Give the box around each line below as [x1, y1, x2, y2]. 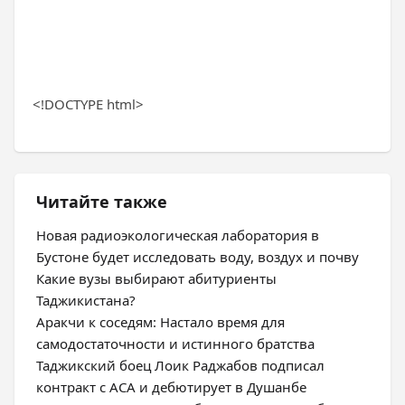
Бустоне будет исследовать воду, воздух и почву [36, 248, 359, 266]
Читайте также [36, 191, 167, 212]
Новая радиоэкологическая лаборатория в [36, 226, 319, 244]
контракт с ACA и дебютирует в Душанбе [36, 378, 306, 396]
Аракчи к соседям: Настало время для [36, 313, 285, 331]
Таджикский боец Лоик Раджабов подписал [36, 356, 325, 374]
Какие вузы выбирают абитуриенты [36, 269, 277, 287]
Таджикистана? [36, 291, 136, 309]
